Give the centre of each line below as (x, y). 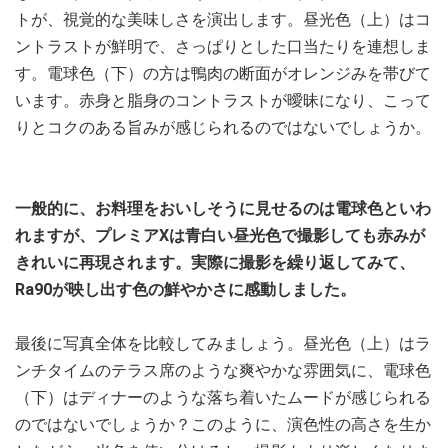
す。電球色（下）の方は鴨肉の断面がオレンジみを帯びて (223, 73)
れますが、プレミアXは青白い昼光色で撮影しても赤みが (220, 235)
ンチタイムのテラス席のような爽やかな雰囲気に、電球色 (223, 370)
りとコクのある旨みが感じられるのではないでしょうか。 (223, 127)
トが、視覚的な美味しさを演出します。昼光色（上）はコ (223, 19)
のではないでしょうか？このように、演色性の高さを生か (223, 424)
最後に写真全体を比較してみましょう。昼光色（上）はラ (223, 343)
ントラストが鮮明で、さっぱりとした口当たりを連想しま (223, 46)
